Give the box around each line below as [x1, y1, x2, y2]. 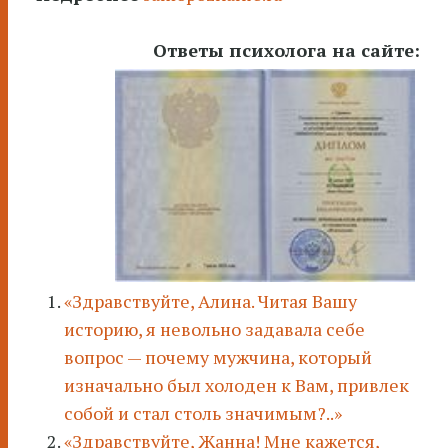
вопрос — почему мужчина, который [64, 345, 372, 370]
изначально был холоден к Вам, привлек [64, 373, 409, 398]
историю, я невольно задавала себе [64, 317, 365, 342]
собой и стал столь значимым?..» [64, 401, 342, 426]
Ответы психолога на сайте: [153, 38, 420, 62]
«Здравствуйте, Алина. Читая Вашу [64, 289, 357, 314]
